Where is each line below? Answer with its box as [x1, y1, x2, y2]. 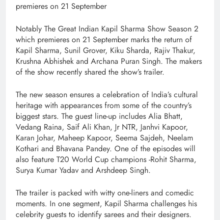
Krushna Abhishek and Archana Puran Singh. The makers [16, 55, 202, 67]
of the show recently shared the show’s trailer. [16, 66, 165, 78]
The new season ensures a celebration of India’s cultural [16, 88, 198, 100]
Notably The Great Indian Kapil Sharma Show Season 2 [16, 23, 198, 34]
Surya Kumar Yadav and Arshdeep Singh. [16, 164, 151, 176]
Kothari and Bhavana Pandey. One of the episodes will [16, 142, 195, 154]
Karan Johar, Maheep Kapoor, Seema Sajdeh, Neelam [16, 132, 193, 143]
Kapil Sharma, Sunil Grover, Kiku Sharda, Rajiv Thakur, [16, 44, 195, 56]
